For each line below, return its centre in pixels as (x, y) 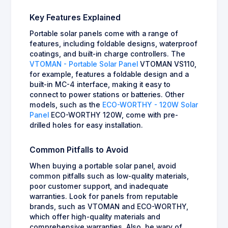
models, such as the (66, 105)
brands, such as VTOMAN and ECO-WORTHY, (109, 206)
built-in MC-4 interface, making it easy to (100, 84)
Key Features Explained (75, 17)
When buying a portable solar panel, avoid (103, 166)
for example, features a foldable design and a (109, 74)
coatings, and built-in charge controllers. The (107, 54)
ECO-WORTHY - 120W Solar (150, 105)
